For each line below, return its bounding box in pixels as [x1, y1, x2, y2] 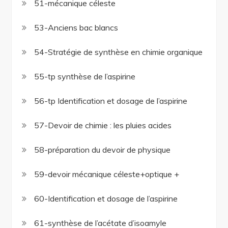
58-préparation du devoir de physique [34, 145, 171, 155]
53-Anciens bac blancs [34, 22, 119, 33]
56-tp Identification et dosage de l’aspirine [34, 96, 188, 106]
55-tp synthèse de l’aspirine [34, 71, 136, 82]
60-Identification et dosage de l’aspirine [34, 193, 178, 204]
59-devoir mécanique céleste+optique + [34, 169, 180, 180]
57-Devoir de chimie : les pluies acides [34, 120, 172, 131]
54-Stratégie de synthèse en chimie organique [34, 47, 203, 58]
